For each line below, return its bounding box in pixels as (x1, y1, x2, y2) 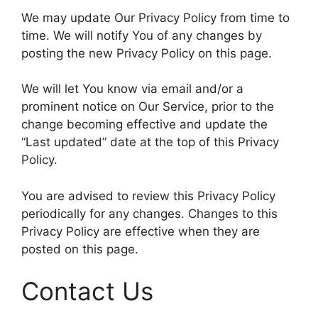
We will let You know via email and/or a (21, 82, 243, 96)
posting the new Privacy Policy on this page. (21, 45, 272, 60)
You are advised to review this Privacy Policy (21, 188, 275, 203)
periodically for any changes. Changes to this (21, 206, 278, 221)
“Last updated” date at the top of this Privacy (21, 135, 279, 149)
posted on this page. (21, 241, 138, 256)
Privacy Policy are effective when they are (21, 224, 260, 238)
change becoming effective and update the (21, 117, 268, 131)
